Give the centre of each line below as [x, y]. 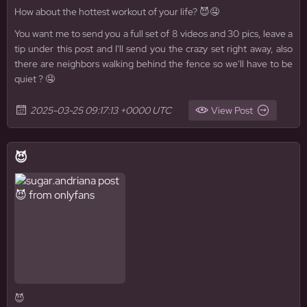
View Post [232, 110]
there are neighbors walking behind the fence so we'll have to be [153, 64]
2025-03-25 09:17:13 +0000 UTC [101, 110]
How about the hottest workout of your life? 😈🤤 [117, 12]
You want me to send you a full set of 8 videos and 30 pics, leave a [153, 34]
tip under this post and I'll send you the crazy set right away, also [153, 49]
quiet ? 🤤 [35, 79]
